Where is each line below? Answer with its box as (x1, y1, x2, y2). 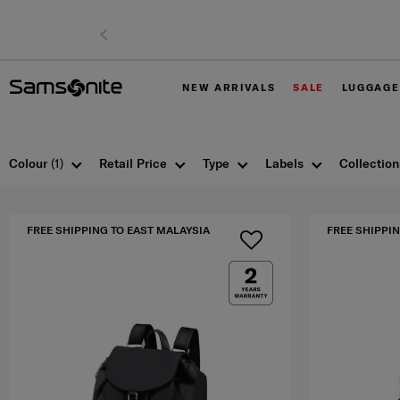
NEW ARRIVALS (182, 81, 276, 95)
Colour (9, 155, 51, 172)
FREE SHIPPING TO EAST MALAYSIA (27, 223, 210, 237)
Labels (265, 155, 304, 172)
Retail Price (99, 155, 167, 172)
